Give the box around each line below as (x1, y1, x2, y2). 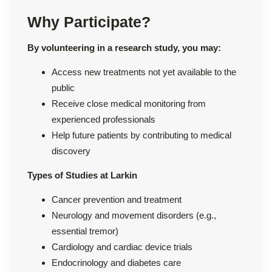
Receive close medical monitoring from (52, 98, 206, 109)
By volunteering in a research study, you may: (27, 42, 221, 53)
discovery (52, 145, 90, 156)
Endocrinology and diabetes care (52, 257, 181, 268)
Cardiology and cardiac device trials (52, 241, 192, 252)
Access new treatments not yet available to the (52, 66, 236, 77)
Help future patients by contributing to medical (52, 129, 231, 140)
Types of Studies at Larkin (27, 169, 137, 180)
